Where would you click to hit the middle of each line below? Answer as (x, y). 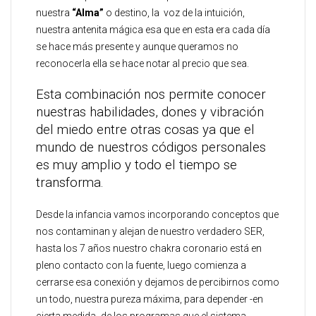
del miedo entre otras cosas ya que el (145, 130)
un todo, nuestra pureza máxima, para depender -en (150, 299)
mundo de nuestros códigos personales (151, 147)
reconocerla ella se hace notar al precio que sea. (142, 63)
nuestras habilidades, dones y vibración (150, 112)
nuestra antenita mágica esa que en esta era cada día (153, 30)
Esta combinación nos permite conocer (151, 95)
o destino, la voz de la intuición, (174, 13)
